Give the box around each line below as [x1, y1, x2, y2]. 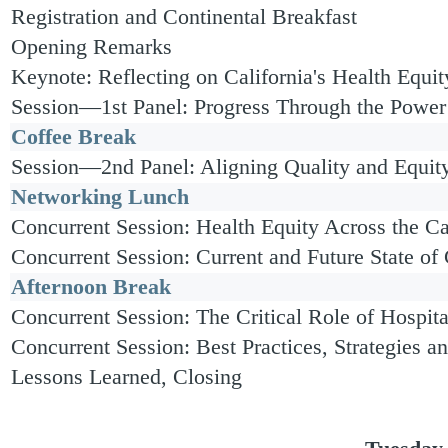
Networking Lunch [11, 184, 189, 209]
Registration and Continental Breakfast [11, 4, 357, 29]
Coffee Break [11, 124, 136, 149]
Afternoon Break [11, 274, 171, 299]
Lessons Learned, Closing [11, 364, 242, 389]
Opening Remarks [11, 34, 172, 59]
